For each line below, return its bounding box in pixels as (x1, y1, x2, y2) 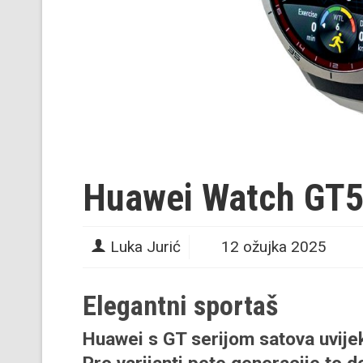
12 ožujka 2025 (221, 237, 327, 256)
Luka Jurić (110, 237, 181, 256)
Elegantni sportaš (83, 288, 278, 322)
